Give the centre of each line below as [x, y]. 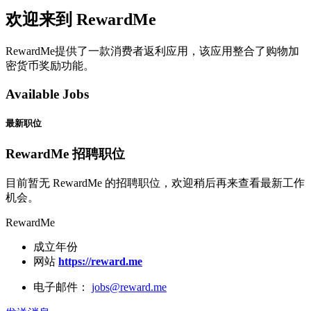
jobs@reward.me [129, 287]
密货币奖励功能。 [50, 66]
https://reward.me [100, 262]
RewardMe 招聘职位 [65, 154]
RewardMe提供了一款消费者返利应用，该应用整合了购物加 [152, 51]
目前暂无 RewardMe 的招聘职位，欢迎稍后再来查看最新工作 [155, 183]
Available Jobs [47, 94]
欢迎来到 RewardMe [81, 20]
